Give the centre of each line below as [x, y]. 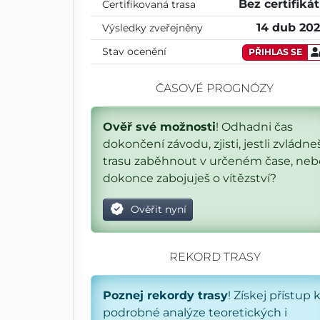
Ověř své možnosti [159, 126]
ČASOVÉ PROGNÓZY [215, 88]
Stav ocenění [134, 51]
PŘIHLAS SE [276, 52]
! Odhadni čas [254, 126]
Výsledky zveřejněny [152, 27]
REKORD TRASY [215, 256]
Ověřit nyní [157, 209]
